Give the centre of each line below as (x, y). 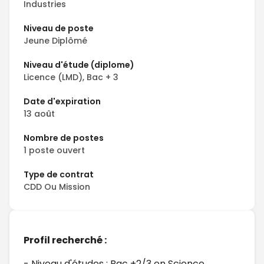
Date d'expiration (62, 101)
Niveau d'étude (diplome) (79, 65)
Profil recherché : (65, 240)
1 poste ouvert (54, 150)
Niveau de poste (59, 28)
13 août (39, 114)
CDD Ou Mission (57, 187)
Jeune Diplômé (55, 41)
